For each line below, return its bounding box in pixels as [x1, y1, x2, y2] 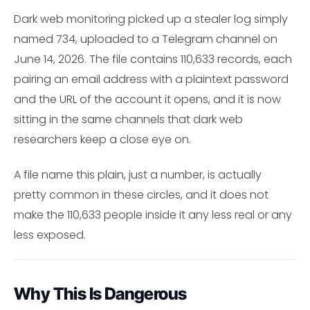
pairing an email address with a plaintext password [14, 71, 289, 87]
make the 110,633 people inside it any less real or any [14, 206, 292, 223]
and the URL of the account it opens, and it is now [14, 91, 281, 107]
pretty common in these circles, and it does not [14, 186, 268, 203]
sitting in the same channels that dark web [14, 111, 243, 127]
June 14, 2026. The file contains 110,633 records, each [14, 51, 292, 67]
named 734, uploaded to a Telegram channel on [14, 31, 277, 47]
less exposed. [14, 226, 86, 243]
